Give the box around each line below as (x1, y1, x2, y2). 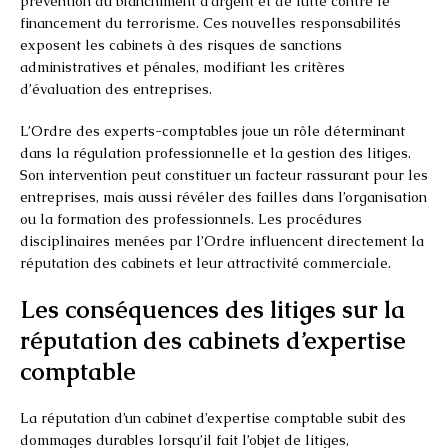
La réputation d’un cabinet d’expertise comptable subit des (20, 408, 406, 427)
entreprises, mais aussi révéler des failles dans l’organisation (20, 187, 427, 206)
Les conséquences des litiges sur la (20, 293, 405, 325)
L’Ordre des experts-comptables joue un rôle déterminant (20, 121, 405, 140)
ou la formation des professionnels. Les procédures (20, 209, 362, 228)
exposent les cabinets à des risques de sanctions (20, 35, 342, 54)
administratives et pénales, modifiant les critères (20, 57, 345, 76)
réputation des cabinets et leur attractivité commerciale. (20, 253, 391, 272)
